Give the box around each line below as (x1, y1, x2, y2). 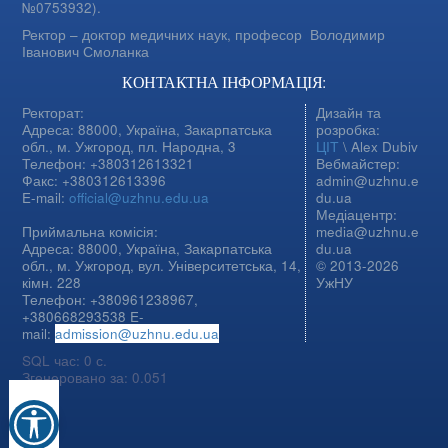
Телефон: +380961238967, (22, 290, 199, 310)
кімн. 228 (22, 273, 82, 293)
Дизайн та (316, 103, 382, 123)
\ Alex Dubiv (339, 137, 419, 157)
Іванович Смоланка (22, 42, 150, 62)
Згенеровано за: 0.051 (22, 368, 169, 388)
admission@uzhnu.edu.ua (55, 324, 220, 344)
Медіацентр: (316, 205, 398, 225)
